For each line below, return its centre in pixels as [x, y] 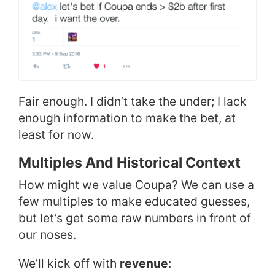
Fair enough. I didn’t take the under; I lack [133, 102]
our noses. [47, 235]
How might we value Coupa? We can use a [136, 185]
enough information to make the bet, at [127, 118]
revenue [144, 264]
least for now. [56, 135]
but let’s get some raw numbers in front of [135, 218]
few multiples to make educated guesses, [134, 202]
